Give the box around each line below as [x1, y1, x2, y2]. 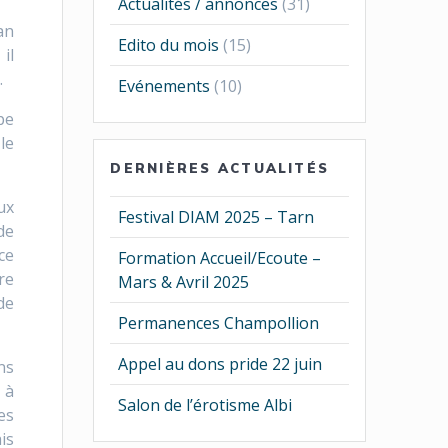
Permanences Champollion [118, 312, 320, 335]
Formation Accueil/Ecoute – [118, 247, 322, 270]
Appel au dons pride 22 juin [118, 353, 323, 376]
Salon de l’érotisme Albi [118, 394, 293, 417]
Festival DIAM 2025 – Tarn [118, 206, 315, 229]
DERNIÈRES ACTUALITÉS [110, 160, 330, 177]
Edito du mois [118, 34, 220, 57]
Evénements [118, 75, 211, 98]
